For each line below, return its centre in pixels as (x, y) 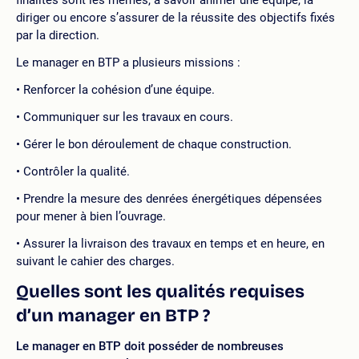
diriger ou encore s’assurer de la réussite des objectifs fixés (175, 17)
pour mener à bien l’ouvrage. (91, 216)
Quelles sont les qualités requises (160, 291)
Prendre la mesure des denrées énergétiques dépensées (173, 198)
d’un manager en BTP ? (113, 315)
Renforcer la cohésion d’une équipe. (119, 89)
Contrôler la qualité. (77, 171)
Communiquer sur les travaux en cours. (128, 117)
